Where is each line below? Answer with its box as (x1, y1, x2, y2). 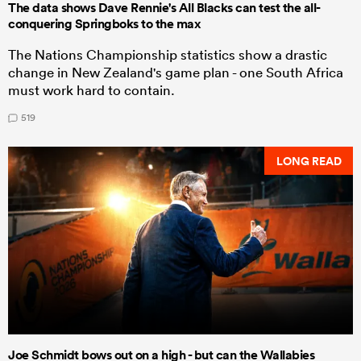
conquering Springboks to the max (8, 15, 201, 33)
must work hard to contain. (8, 81, 175, 99)
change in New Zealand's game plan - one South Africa (8, 64, 343, 81)
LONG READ (276, 152, 342, 169)
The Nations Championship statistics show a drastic (8, 46, 327, 64)
